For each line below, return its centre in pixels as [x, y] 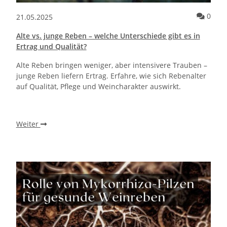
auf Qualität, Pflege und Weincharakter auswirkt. [98, 86]
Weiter [28, 124]
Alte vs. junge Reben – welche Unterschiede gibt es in [108, 35]
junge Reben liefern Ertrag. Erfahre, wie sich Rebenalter [111, 75]
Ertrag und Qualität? [51, 46]
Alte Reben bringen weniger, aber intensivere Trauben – [111, 65]
